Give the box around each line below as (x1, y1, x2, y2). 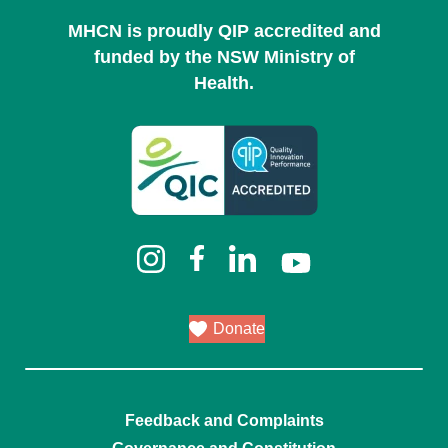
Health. (194, 72, 254, 93)
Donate (213, 319, 266, 337)
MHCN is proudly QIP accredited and (67, 20, 381, 41)
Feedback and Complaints (124, 412, 324, 429)
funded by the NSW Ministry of (93, 46, 355, 67)
